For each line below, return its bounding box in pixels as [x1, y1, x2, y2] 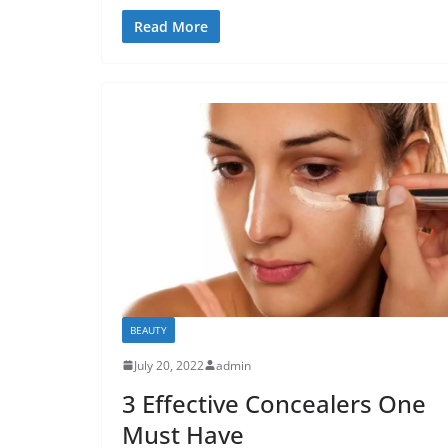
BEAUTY [130, 322, 167, 337]
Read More [134, 16, 208, 36]
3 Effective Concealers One [122, 386, 426, 420]
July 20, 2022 [134, 356, 204, 374]
